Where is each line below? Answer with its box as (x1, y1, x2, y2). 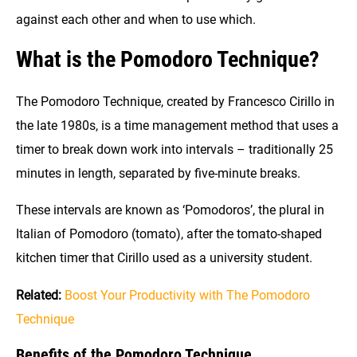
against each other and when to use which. (16, 12, 259, 28)
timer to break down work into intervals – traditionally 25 (16, 141, 333, 157)
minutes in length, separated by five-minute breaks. (16, 165, 304, 181)
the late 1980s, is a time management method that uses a (16, 117, 339, 133)
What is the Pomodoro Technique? (16, 45, 320, 73)
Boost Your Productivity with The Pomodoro (65, 287, 310, 303)
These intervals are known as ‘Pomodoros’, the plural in (16, 202, 324, 218)
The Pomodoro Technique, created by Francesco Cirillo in (16, 93, 335, 109)
